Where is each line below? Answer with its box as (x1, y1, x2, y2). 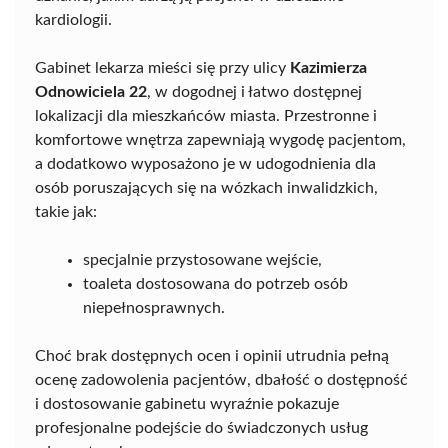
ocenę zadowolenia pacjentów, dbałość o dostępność (35, 371, 408, 388)
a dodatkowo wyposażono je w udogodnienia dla (35, 155, 376, 172)
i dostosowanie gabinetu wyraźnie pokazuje (35, 395, 339, 412)
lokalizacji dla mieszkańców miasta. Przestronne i (35, 107, 377, 124)
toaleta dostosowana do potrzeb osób (83, 275, 348, 292)
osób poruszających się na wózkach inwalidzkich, (35, 179, 378, 196)
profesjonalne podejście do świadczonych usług (35, 419, 368, 436)
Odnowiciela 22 (35, 83, 147, 100)
